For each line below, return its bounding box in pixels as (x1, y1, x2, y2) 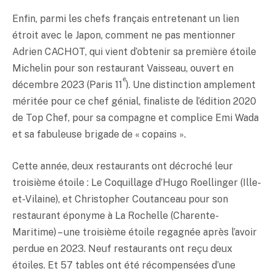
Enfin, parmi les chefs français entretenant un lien (12, 13, 239, 25)
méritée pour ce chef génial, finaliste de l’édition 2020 (12, 95, 256, 108)
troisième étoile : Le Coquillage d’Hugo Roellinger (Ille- (12, 176, 261, 188)
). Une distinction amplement (126, 79, 256, 91)
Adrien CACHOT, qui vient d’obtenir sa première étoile (12, 46, 256, 58)
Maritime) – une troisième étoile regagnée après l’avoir (12, 226, 257, 238)
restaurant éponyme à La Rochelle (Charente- (12, 209, 219, 221)
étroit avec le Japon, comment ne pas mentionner (12, 29, 235, 42)
